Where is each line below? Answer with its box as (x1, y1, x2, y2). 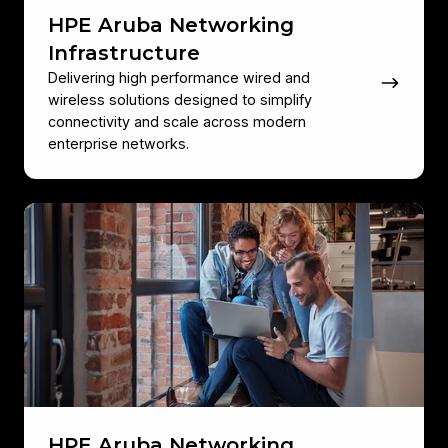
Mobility (24, 276, 83, 297)
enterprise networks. (48, 134, 189, 152)
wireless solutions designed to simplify (48, 90, 312, 108)
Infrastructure (48, 40, 200, 65)
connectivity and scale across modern (48, 112, 306, 130)
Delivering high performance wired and (48, 68, 310, 86)
